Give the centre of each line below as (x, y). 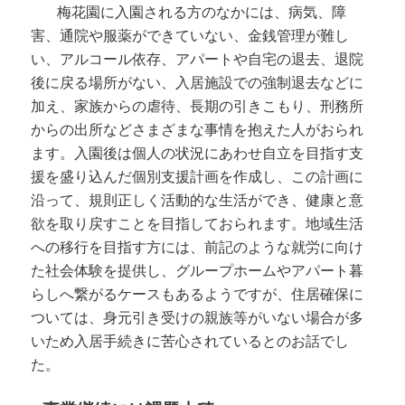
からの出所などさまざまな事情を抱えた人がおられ (198, 130)
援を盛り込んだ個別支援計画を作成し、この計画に (198, 177)
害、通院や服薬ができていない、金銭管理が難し (190, 36)
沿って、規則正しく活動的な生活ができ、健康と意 (198, 201)
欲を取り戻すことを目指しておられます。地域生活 (198, 224)
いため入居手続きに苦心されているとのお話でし (190, 342)
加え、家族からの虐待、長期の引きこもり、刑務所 (198, 107)
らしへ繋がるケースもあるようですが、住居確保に (198, 295)
